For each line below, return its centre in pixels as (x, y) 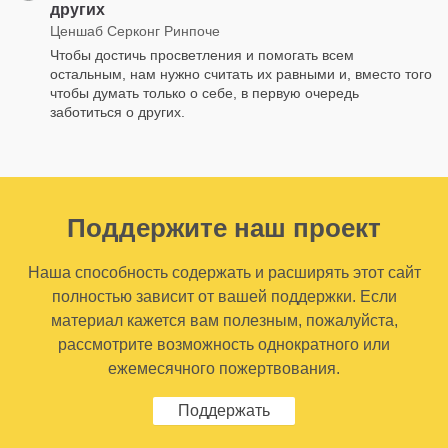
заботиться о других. (117, 111)
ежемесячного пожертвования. (224, 368)
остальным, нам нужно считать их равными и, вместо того (241, 73)
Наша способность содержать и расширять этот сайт (224, 272)
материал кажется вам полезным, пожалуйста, (224, 320)
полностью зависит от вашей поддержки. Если (224, 296)
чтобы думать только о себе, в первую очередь (204, 92)
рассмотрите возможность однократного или (224, 344)
